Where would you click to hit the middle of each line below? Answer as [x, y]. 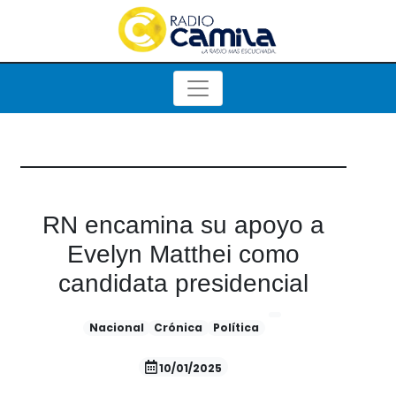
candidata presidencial [183, 283]
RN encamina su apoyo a [183, 225]
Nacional [116, 327]
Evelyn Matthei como [183, 254]
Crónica [179, 327]
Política [236, 327]
